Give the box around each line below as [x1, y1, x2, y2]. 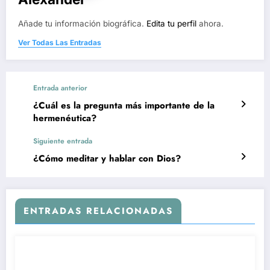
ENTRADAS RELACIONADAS [24, 204, 173, 218]
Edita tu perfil [146, 18, 196, 28]
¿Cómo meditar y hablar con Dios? [33, 151, 181, 165]
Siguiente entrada [33, 135, 92, 146]
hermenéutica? [33, 111, 96, 125]
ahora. [196, 18, 224, 28]
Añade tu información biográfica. [18, 18, 146, 28]
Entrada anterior [33, 82, 87, 93]
